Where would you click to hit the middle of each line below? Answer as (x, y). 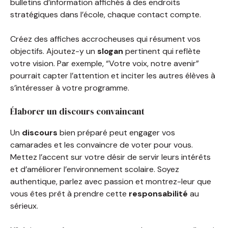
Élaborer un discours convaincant (77, 111)
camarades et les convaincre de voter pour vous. (102, 145)
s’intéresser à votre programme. (70, 88)
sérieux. (24, 206)
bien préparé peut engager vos (116, 132)
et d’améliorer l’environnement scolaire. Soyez (95, 169)
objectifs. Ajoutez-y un (54, 51)
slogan (110, 51)
